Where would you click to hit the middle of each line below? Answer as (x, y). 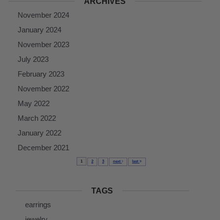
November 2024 (43, 15)
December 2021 (43, 147)
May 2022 (34, 103)
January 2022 (40, 133)
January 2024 (40, 29)
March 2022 (37, 118)
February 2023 (41, 74)
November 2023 (43, 44)
